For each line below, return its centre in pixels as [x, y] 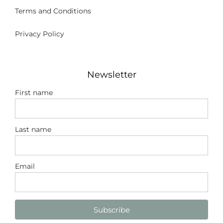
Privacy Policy [40, 34]
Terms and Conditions [53, 11]
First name [34, 93]
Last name [33, 130]
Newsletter [111, 75]
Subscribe [111, 210]
